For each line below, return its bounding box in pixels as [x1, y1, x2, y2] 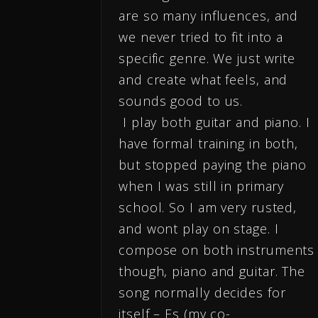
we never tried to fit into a [119, 28, 284, 46]
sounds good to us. [119, 92, 243, 110]
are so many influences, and [119, 7, 299, 25]
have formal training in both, [119, 135, 299, 153]
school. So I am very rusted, [119, 199, 297, 216]
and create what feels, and [119, 71, 288, 89]
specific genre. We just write [119, 50, 296, 67]
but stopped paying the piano [119, 156, 307, 174]
